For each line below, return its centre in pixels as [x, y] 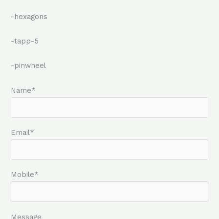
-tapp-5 [24, 41]
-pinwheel [28, 66]
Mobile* [24, 175]
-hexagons [29, 16]
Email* [22, 133]
